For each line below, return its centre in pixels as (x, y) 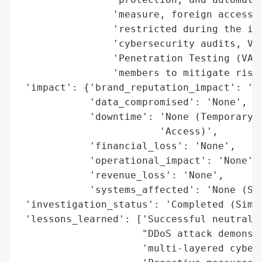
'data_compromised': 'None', (133, 102)
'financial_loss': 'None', (127, 146)
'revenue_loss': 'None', (122, 175)
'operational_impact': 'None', (139, 160)
